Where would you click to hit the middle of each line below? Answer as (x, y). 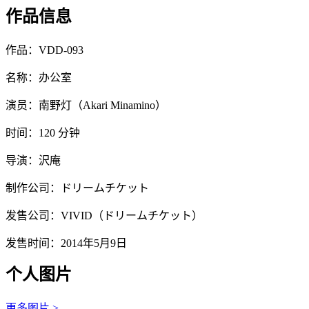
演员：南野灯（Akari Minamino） (86, 106)
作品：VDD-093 (44, 50)
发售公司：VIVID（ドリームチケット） (104, 216)
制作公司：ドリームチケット (77, 188)
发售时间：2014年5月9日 (66, 243)
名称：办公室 (39, 78)
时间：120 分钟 (43, 133)
